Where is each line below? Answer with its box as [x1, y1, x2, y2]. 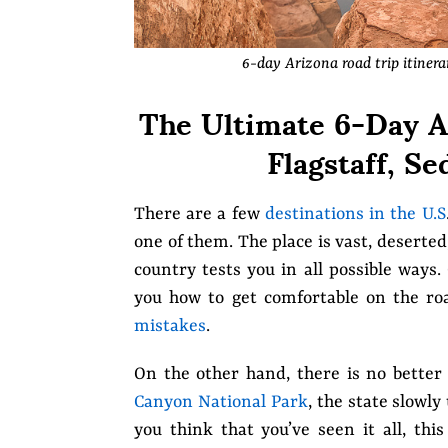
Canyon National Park [134, 392, 308, 413]
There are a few [134, 204, 265, 225]
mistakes [134, 316, 206, 337]
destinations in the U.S [264, 204, 446, 225]
